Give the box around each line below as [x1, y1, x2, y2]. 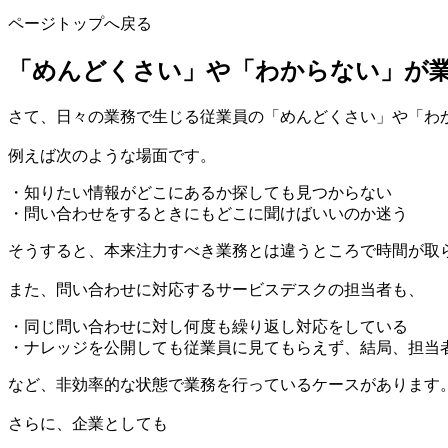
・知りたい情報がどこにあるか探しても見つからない [8, 184, 392, 201]
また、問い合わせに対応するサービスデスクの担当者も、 [8, 281, 424, 298]
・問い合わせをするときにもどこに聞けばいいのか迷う [8, 205, 408, 222]
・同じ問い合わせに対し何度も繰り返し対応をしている [8, 318, 408, 335]
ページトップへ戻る [8, 15, 152, 33]
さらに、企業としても [8, 415, 168, 432]
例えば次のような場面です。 [8, 147, 216, 164]
